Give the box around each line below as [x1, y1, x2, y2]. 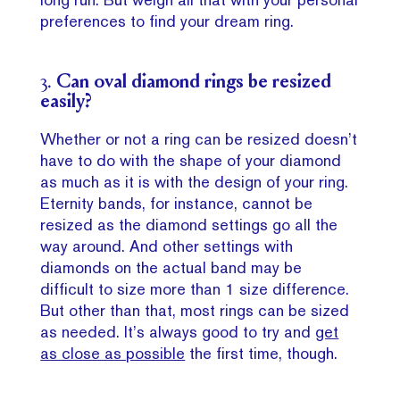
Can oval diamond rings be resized [56, 73, 332, 94]
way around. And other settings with [40, 237, 294, 256]
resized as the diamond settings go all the [40, 215, 338, 235]
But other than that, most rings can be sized [40, 301, 350, 321]
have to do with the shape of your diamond [40, 151, 342, 171]
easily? [40, 93, 92, 113]
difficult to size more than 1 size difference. [40, 279, 350, 299]
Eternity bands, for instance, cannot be [40, 194, 313, 213]
